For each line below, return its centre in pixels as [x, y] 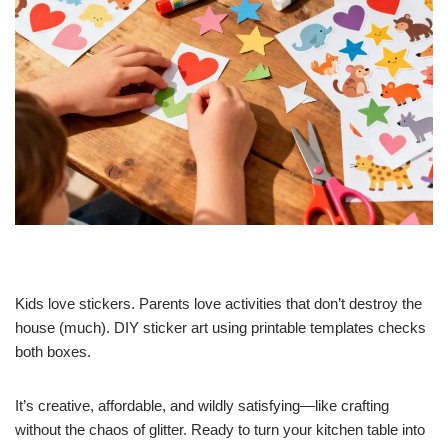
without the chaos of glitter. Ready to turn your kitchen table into [220, 429]
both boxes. [53, 351]
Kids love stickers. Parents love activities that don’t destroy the [218, 303]
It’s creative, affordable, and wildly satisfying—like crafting [202, 405]
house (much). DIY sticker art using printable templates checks [220, 327]
